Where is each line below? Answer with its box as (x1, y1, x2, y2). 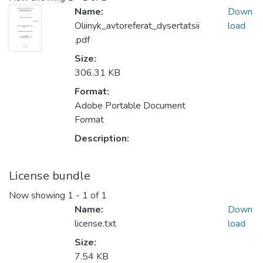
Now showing (9, 189, 68, 203)
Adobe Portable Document (75, 99, 186, 113)
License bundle (9, 168, 90, 184)
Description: (75, 132, 129, 146)
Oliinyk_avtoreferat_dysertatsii (75, 19, 200, 33)
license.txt (75, 217, 116, 231)
